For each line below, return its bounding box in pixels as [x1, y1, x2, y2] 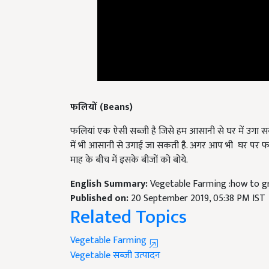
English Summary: [70, 162, 150, 178]
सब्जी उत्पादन [113, 233, 160, 250]
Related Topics [70, 187, 187, 219]
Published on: [70, 176, 131, 193]
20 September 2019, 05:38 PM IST [131, 176, 265, 193]
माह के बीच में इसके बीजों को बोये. [70, 138, 188, 154]
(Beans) [100, 85, 133, 101]
